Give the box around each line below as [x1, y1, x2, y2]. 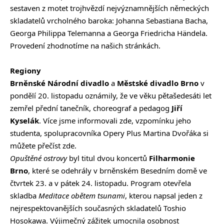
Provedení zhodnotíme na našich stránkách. [10, 40, 160, 51]
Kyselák [10, 115, 39, 126]
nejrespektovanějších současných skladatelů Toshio [10, 203, 186, 213]
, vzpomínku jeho [131, 115, 191, 126]
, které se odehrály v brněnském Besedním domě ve [28, 165, 207, 176]
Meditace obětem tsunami [38, 190, 125, 201]
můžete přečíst [10, 140, 62, 151]
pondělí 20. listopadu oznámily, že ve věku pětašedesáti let [10, 90, 211, 101]
